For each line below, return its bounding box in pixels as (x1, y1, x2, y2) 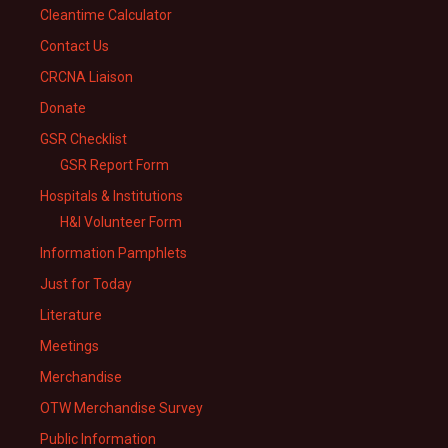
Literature (40, 307, 102, 324)
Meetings (40, 338, 99, 355)
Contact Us (40, 38, 109, 55)
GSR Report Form (60, 157, 169, 174)
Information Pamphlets (40, 245, 187, 262)
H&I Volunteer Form (60, 214, 182, 231)
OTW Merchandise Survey (40, 400, 203, 417)
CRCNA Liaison (40, 69, 133, 86)
